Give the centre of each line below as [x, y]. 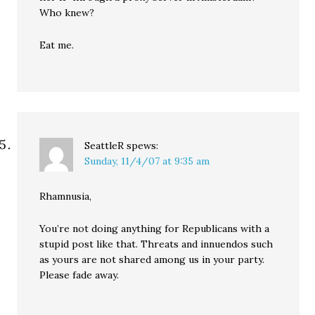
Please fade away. [79, 275]
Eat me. [57, 45]
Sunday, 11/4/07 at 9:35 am [147, 161]
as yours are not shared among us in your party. [152, 259]
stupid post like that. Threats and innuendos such [156, 244]
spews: [143, 146]
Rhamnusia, [66, 196]
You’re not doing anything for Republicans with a [155, 229]
